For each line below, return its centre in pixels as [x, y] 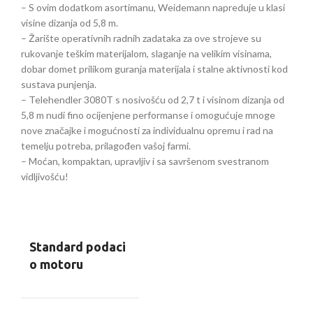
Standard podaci [78, 247]
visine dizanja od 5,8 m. [70, 23]
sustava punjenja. [59, 85]
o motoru [56, 264]
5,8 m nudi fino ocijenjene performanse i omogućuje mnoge [148, 115]
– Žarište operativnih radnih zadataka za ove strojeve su [141, 38]
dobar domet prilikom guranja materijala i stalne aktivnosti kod [154, 69]
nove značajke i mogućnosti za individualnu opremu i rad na [147, 131]
